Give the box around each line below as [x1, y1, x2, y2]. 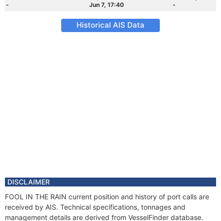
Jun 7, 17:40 [89, 1, 124, 8]
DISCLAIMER [7, 178, 50, 186]
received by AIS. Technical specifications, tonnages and [5, 203, 185, 211]
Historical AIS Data [76, 20, 145, 30]
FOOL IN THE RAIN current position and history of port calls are [5, 192, 209, 201]
